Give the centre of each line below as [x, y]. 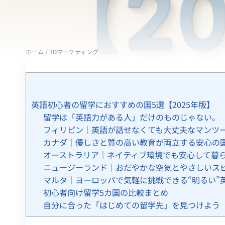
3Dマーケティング [74, 51]
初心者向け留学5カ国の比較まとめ [106, 193]
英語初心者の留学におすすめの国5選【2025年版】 [123, 105]
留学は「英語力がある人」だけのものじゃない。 [132, 117]
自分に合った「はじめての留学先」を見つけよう [132, 205]
